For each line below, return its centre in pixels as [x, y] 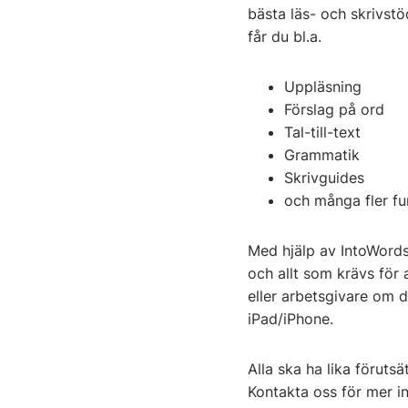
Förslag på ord [334, 109]
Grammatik [322, 155]
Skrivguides [324, 178]
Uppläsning [323, 87]
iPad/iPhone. [291, 319]
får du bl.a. [287, 36]
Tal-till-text [322, 132]
